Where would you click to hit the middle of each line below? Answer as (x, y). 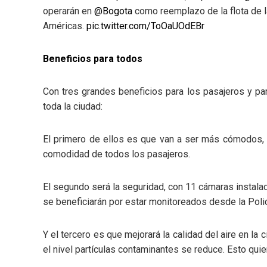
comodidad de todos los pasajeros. (117, 154)
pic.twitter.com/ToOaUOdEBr (145, 26)
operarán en (69, 11)
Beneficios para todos (93, 59)
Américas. (65, 26)
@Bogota (113, 11)
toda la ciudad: (73, 107)
